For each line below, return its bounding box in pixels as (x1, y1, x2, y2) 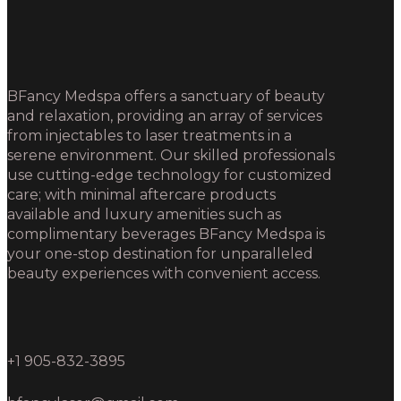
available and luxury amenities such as (7, 206, 281, 224)
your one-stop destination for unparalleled (7, 245, 313, 263)
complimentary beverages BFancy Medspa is (7, 226, 325, 243)
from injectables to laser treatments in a (7, 127, 292, 145)
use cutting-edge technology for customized (7, 166, 332, 184)
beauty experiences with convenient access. (7, 265, 320, 283)
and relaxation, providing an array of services (7, 107, 322, 125)
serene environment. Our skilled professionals (7, 147, 335, 165)
